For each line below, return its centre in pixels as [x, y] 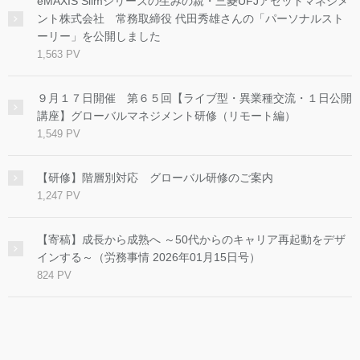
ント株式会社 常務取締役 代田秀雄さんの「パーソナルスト [190, 18]
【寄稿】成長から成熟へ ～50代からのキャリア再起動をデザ [191, 239]
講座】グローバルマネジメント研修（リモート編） [166, 115]
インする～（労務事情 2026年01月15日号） [149, 257]
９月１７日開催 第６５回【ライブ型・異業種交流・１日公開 [194, 98]
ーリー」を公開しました [99, 36]
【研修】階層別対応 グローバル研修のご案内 [155, 177]
